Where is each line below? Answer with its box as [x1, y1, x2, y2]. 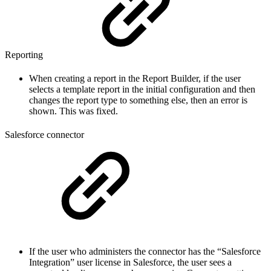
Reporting [5, 49, 45, 60]
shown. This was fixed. [29, 105, 118, 116]
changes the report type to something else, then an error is [29, 94, 247, 105]
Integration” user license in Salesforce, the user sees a [29, 257, 232, 268]
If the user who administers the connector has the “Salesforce [29, 246, 261, 257]
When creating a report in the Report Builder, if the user [29, 73, 241, 83]
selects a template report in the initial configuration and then [29, 83, 255, 94]
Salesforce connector [5, 129, 84, 140]
